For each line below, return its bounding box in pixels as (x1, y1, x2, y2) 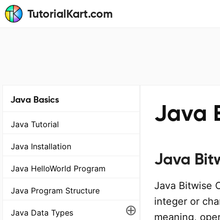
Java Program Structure (11, 186, 100, 196)
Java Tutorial (11, 119, 59, 130)
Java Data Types (11, 208, 73, 218)
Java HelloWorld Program (11, 164, 106, 174)
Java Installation (11, 141, 71, 152)
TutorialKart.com (27, 7, 113, 20)
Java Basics (10, 94, 59, 105)
